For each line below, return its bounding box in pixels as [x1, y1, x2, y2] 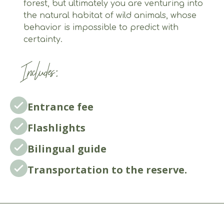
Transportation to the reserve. [27, 162, 187, 176]
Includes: [20, 59, 59, 84]
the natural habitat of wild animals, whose [23, 10, 197, 20]
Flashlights [27, 121, 85, 135]
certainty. [23, 34, 63, 44]
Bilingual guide [27, 142, 106, 156]
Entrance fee [27, 100, 93, 114]
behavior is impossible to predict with [23, 22, 179, 32]
